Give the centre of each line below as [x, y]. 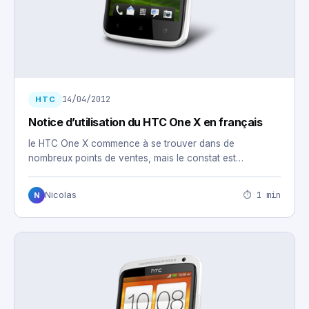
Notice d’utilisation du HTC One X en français [146, 122]
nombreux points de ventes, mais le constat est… [136, 158]
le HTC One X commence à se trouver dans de [131, 144]
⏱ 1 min [262, 195]
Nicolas [61, 195]
